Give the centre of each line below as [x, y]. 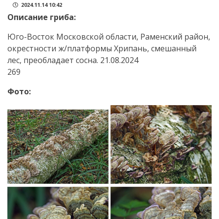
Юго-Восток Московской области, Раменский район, [109, 37]
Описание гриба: [42, 17]
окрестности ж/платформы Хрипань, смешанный [102, 49]
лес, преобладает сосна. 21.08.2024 [73, 60]
